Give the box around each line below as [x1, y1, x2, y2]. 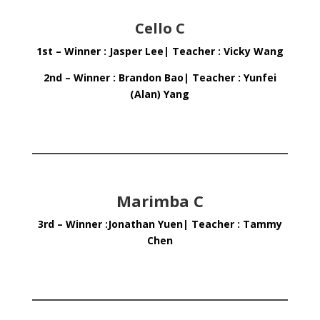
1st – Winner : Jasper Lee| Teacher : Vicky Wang [36, 44, 284, 58]
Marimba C [116, 190, 204, 211]
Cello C [134, 19, 185, 38]
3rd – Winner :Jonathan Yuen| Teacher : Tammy [37, 217, 282, 231]
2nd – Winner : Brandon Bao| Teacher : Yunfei [43, 71, 276, 84]
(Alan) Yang [130, 87, 190, 101]
